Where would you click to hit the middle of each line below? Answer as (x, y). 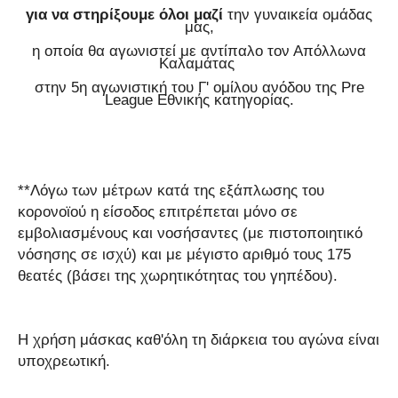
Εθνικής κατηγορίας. (225, 99)
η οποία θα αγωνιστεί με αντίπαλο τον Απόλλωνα (199, 50)
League (131, 99)
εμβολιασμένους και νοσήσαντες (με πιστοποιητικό (190, 232)
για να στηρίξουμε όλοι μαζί (127, 14)
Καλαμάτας (199, 63)
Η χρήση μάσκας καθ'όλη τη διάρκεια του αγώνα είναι (199, 339)
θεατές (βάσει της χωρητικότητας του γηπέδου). (178, 275)
